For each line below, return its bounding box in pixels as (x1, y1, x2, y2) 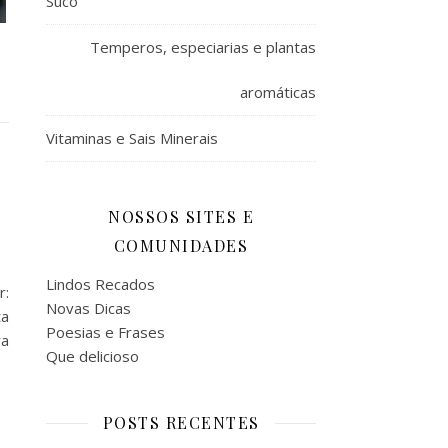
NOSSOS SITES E (108, 206, 254, 227)
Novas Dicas (46, 298, 131, 318)
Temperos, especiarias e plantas (90, 37, 316, 57)
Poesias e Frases (46, 322, 165, 342)
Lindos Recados (46, 274, 155, 294)
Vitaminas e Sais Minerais (46, 128, 218, 148)
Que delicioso (46, 346, 139, 366)
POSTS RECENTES (102, 412, 260, 433)
